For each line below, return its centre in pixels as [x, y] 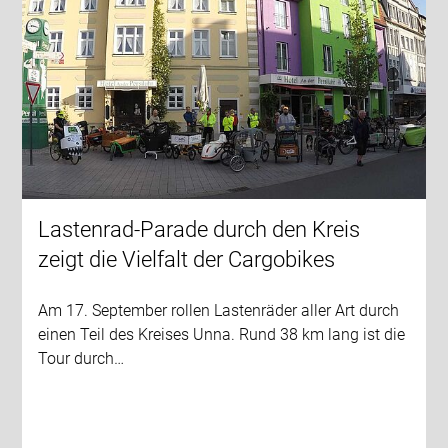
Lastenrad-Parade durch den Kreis [199, 230]
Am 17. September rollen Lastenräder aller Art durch [219, 311]
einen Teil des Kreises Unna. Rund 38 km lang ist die [222, 335]
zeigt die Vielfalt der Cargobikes [187, 260]
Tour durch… [81, 359]
